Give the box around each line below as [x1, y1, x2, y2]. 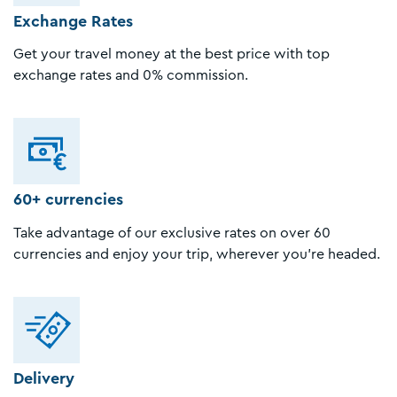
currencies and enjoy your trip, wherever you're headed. [13, 247, 380, 262]
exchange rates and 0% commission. [13, 68, 248, 83]
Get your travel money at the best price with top [13, 47, 330, 62]
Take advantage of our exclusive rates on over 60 [13, 226, 331, 241]
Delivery [13, 370, 74, 387]
